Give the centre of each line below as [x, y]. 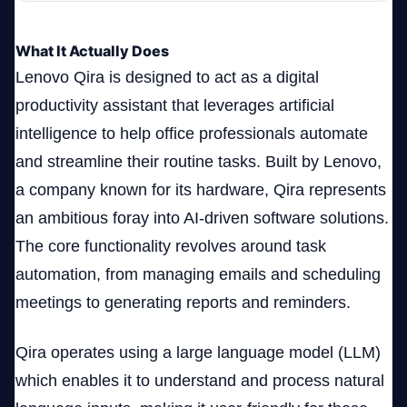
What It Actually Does [92, 51]
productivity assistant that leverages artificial [175, 106]
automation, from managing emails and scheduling [198, 275]
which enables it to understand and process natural [200, 381]
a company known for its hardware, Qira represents [201, 190]
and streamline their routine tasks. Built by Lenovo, [199, 162]
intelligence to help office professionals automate [192, 134]
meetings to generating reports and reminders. [183, 303]
